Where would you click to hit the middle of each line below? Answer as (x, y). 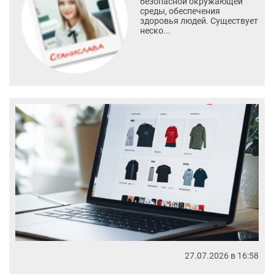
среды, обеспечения (180, 11)
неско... (155, 30)
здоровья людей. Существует (199, 20)
